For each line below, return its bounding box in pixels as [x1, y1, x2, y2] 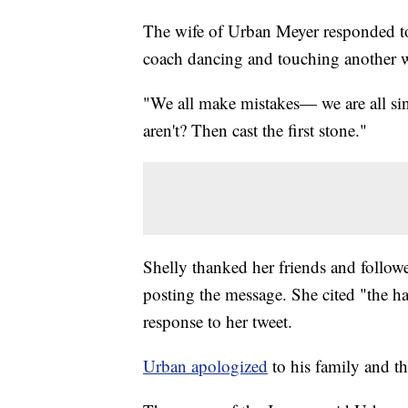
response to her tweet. [143, 310, 292, 333]
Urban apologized [143, 354, 268, 378]
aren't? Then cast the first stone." [143, 118, 367, 142]
